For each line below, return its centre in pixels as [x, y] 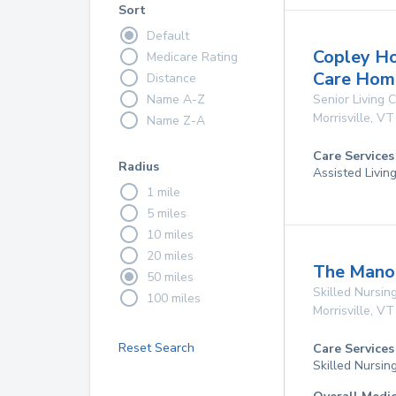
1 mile [164, 192]
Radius [139, 167]
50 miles [170, 277]
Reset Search [156, 348]
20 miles [170, 255]
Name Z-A [176, 120]
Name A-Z [176, 99]
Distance [171, 78]
